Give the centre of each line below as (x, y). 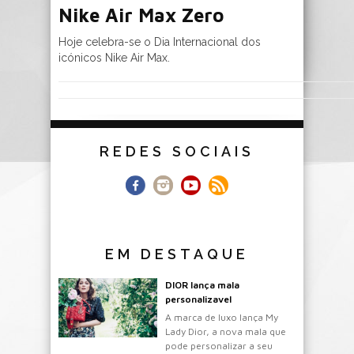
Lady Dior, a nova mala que (226, 331)
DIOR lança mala (202, 284)
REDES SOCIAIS (177, 151)
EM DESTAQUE (177, 254)
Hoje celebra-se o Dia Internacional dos (160, 41)
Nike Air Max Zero (141, 15)
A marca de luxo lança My (222, 317)
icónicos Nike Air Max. (114, 57)
